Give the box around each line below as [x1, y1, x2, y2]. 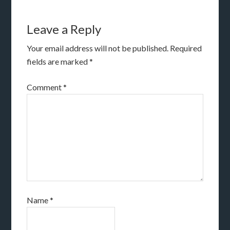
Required [170, 43, 202, 53]
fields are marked [27, 56, 90, 67]
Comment [27, 82, 64, 92]
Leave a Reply [27, 22, 102, 37]
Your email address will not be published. [27, 43, 169, 53]
